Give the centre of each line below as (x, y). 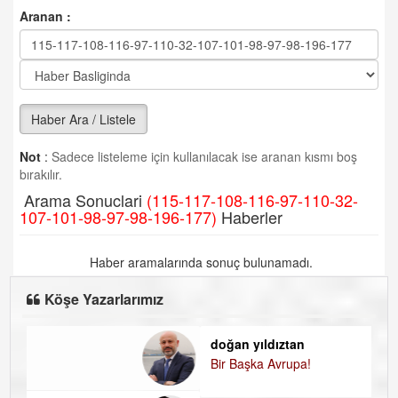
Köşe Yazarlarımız (104, 299)
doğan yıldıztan (96, 344)
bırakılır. (41, 174)
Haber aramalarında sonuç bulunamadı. (199, 262)
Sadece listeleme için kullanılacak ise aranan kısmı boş (203, 156)
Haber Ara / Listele (84, 119)
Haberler (250, 217)
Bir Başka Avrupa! (99, 363)
